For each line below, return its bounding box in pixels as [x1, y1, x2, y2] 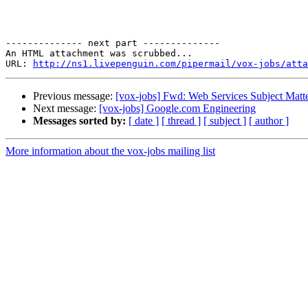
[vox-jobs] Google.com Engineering [99, 102, 256, 115]
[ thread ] [162, 115, 201, 127]
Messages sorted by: [33, 115, 126, 127]
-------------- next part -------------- [5, 38, 220, 49]
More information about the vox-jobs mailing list [5, 145, 215, 157]
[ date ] [129, 115, 159, 127]
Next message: [33, 102, 99, 115]
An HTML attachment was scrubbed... [5, 48, 192, 59]
